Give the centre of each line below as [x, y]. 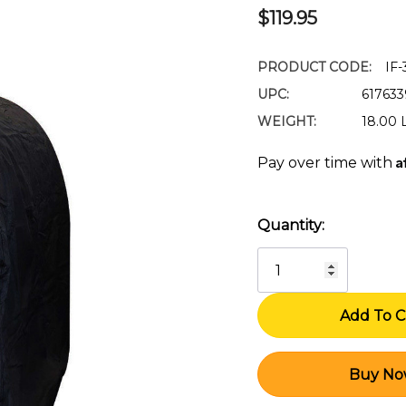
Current [287, 239]
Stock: [280, 262]
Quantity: [291, 225]
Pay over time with [327, 163]
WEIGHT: [287, 121]
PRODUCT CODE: [314, 67]
